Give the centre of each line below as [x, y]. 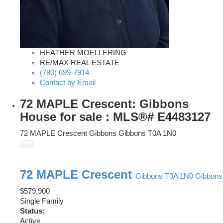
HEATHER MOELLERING [83, 53]
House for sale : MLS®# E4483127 [115, 117]
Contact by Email [68, 83]
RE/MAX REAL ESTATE [80, 63]
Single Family [42, 201]
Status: [32, 211]
